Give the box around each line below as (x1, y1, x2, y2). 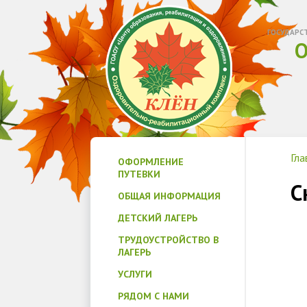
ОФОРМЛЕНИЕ (118, 156, 184, 168)
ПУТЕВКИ (118, 168, 160, 180)
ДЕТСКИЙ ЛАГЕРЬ (118, 212, 197, 224)
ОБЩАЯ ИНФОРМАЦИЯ (118, 190, 221, 202)
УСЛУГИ (118, 268, 152, 280)
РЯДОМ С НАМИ (118, 290, 189, 302)
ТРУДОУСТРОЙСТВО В (118, 234, 219, 246)
